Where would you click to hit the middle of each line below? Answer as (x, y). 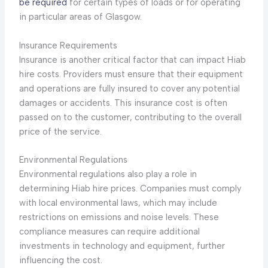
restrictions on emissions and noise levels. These (119, 217)
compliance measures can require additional (109, 232)
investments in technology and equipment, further (122, 246)
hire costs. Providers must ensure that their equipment (131, 74)
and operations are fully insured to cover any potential (129, 88)
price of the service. (60, 131)
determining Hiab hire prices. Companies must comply (130, 189)
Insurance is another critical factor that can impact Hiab (132, 60)
